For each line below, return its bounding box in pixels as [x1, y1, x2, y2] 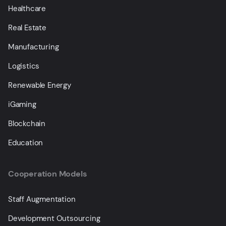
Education [8, 138, 43, 148]
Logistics [8, 61, 40, 71]
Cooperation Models [8, 168, 87, 179]
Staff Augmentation [8, 194, 76, 204]
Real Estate [8, 23, 46, 33]
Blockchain [8, 119, 45, 129]
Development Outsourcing [8, 213, 100, 223]
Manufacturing [8, 42, 59, 52]
